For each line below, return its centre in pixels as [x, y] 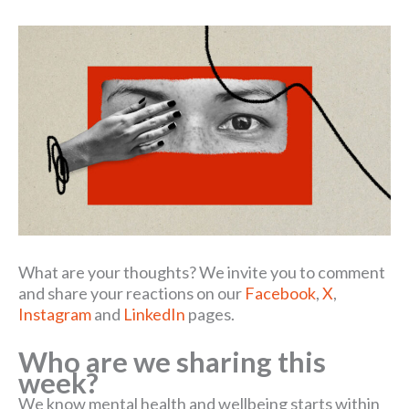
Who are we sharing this [172, 362]
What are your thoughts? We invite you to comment [202, 272]
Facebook [280, 293]
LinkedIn [154, 314]
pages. [210, 314]
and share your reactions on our [131, 293]
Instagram [55, 314]
